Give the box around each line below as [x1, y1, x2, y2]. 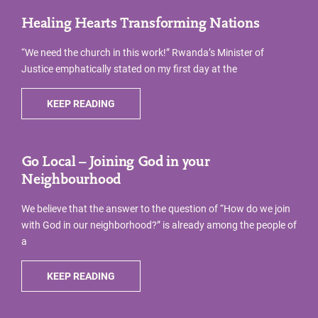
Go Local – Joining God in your [21, 155, 210, 170]
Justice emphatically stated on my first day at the [21, 62, 237, 76]
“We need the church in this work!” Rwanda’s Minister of [21, 45, 264, 60]
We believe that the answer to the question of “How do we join [21, 202, 290, 216]
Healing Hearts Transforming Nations [21, 16, 260, 32]
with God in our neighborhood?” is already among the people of [21, 218, 297, 232]
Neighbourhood [21, 172, 121, 188]
